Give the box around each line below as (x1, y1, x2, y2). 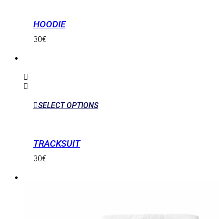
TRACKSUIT (33, 138, 80, 150)
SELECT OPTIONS (38, 100, 98, 110)
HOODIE (33, 19, 66, 30)
